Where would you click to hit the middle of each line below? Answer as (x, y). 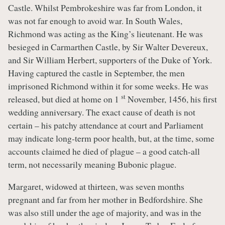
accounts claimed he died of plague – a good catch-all (104, 151)
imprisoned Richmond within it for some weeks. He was (108, 86)
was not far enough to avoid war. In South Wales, (95, 21)
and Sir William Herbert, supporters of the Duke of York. (110, 60)
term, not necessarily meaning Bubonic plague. (92, 164)
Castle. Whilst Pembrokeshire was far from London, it (105, 8)
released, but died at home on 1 (65, 99)
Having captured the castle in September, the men (96, 73)
